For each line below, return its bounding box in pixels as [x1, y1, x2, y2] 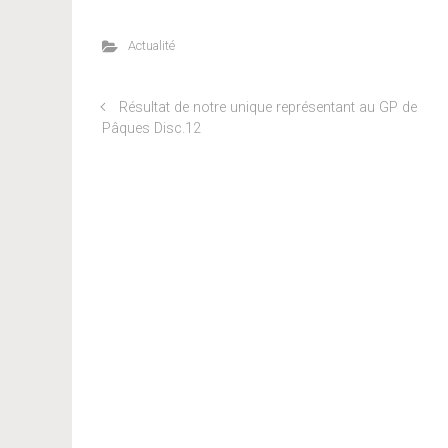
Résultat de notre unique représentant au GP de [118, 99, 417, 116]
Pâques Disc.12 [102, 120, 201, 137]
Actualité [127, 38, 175, 53]
